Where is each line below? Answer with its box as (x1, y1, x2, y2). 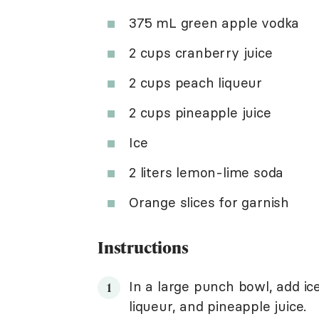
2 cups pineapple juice (129, 104, 271, 121)
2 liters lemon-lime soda (129, 164, 284, 181)
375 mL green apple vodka (129, 14, 300, 31)
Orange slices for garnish (129, 194, 289, 211)
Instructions (98, 236, 189, 258)
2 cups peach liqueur (129, 74, 262, 91)
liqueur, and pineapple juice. (129, 298, 307, 315)
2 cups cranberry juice (129, 44, 273, 61)
